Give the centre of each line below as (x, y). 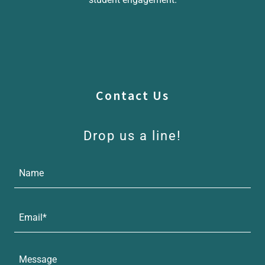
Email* (33, 217)
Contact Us (132, 96)
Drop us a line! (132, 136)
